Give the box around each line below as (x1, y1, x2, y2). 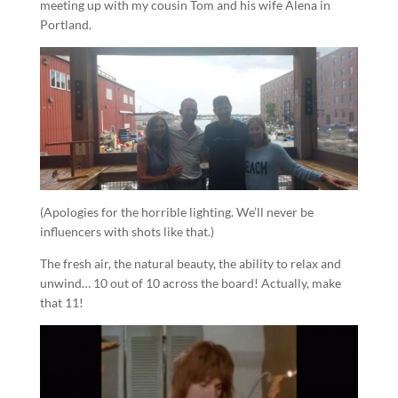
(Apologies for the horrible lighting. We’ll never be (39, 204, 314, 220)
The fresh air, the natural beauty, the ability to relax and (39, 256, 341, 272)
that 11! (39, 295, 84, 311)
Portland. (39, 17, 92, 33)
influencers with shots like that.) (39, 224, 214, 240)
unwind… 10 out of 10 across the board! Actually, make (39, 275, 341, 291)
